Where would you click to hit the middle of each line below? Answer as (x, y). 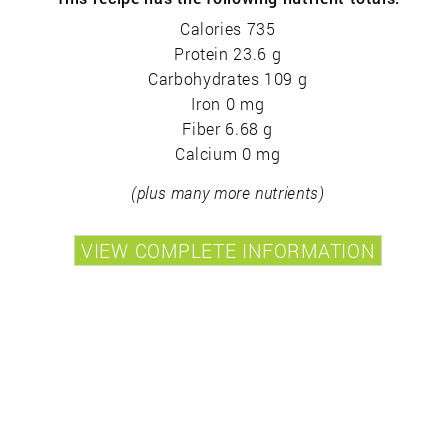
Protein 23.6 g (228, 53)
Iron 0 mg (228, 103)
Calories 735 (227, 28)
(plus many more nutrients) (227, 192)
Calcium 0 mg (227, 153)
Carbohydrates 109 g (228, 78)
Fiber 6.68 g (228, 128)
